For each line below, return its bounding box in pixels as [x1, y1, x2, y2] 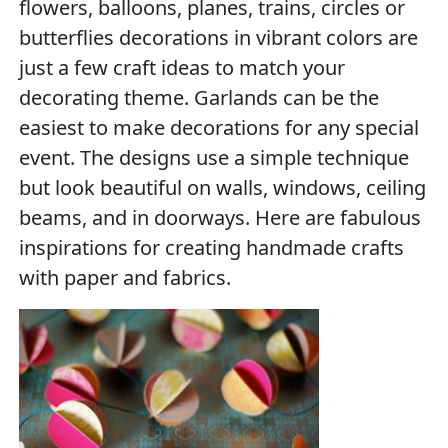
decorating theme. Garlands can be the [19, 84, 380, 111]
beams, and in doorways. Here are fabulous [19, 204, 422, 231]
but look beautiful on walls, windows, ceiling [19, 174, 427, 201]
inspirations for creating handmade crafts [19, 234, 405, 261]
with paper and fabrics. [19, 264, 232, 291]
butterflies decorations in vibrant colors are [19, 24, 419, 51]
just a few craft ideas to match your [19, 54, 346, 81]
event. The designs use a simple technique [19, 144, 410, 171]
